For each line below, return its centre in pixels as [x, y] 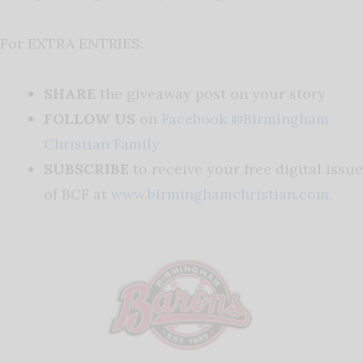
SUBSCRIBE [88, 169]
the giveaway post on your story [215, 94]
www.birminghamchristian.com [220, 194]
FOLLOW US [92, 119]
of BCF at [77, 194]
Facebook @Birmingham [245, 119]
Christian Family [102, 144]
